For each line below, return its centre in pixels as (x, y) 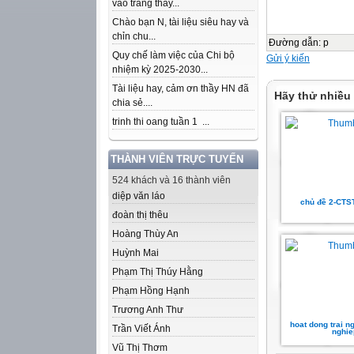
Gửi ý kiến (288, 58)
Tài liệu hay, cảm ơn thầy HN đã (181, 88)
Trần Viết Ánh (141, 329)
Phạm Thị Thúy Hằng (158, 272)
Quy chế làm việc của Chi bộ (173, 55)
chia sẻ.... (132, 103)
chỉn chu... (134, 36)
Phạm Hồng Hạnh (151, 291)
